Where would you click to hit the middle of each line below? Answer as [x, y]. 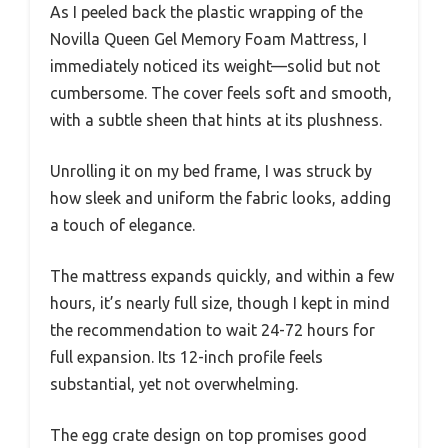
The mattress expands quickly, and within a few [222, 275]
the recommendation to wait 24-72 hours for [212, 329]
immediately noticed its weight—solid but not [215, 65]
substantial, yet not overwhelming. [174, 383]
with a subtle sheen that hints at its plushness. [216, 119]
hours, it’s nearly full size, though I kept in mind [220, 302]
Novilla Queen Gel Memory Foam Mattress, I [208, 38]
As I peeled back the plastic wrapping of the [206, 11]
